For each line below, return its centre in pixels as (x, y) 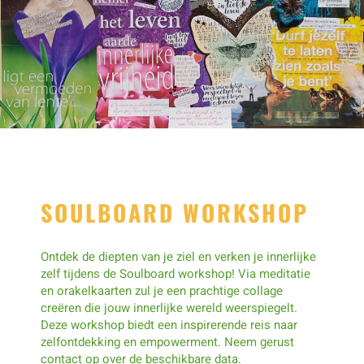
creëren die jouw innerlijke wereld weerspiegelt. (169, 308)
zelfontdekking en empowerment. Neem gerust (167, 342)
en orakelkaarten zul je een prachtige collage (162, 291)
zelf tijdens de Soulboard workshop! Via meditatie (175, 274)
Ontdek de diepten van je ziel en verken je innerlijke (178, 257)
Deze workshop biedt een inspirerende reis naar (169, 325)
